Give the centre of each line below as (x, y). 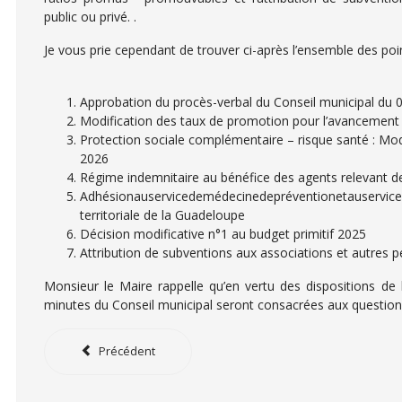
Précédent (127, 351)
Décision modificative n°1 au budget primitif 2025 (223, 234)
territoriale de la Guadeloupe (162, 215)
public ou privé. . (90, 17)
